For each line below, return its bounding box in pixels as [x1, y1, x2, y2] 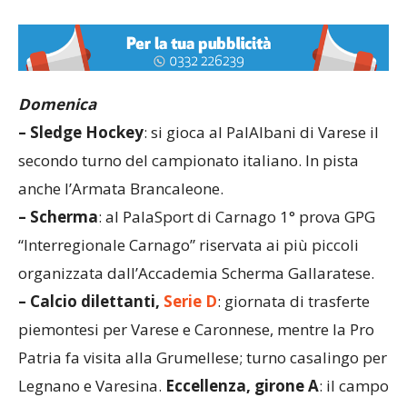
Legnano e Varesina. [18, 374, 165, 396]
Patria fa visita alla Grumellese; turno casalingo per [18, 346, 387, 368]
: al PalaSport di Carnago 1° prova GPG [98, 205, 375, 227]
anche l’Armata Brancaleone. [18, 177, 223, 199]
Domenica [18, 93, 96, 114]
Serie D [164, 290, 217, 312]
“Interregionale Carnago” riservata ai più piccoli [18, 233, 359, 255]
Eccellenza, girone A [165, 374, 319, 396]
